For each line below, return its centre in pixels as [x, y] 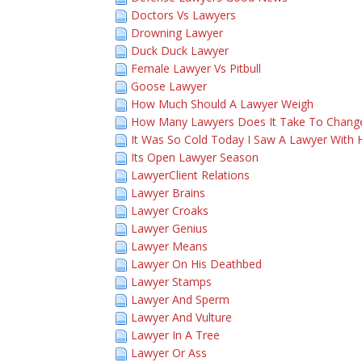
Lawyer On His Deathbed [196, 264]
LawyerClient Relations [190, 175]
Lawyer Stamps [171, 282]
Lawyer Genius [169, 228]
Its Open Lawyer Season [195, 157]
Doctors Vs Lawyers [183, 15]
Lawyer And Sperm [180, 299]
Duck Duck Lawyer [180, 51]
